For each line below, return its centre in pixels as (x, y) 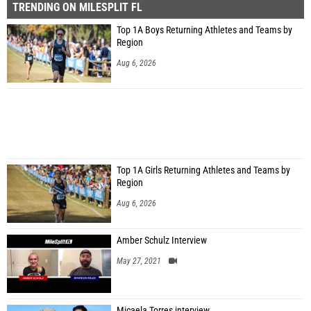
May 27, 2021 (139, 261)
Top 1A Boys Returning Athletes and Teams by (204, 30)
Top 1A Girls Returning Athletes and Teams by (203, 170)
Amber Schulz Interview (162, 241)
